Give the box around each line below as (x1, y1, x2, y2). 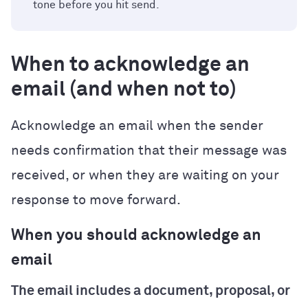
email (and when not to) (11, 79, 236, 100)
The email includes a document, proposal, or (11, 283, 290, 298)
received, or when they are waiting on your (11, 168, 279, 182)
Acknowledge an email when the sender (11, 118, 263, 133)
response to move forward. (11, 192, 181, 207)
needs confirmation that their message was (11, 143, 287, 157)
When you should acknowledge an (11, 227, 261, 243)
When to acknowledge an (11, 54, 250, 76)
